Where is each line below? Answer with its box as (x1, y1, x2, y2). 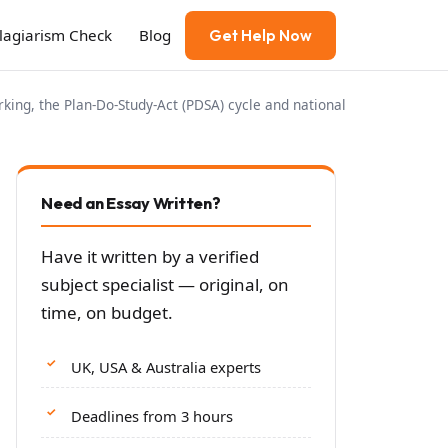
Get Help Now (209, 25, 312, 45)
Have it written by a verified (41, 245, 259, 268)
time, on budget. (41, 301, 173, 324)
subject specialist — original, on (41, 273, 289, 296)
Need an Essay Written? (41, 193, 221, 213)
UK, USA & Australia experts (71, 356, 261, 377)
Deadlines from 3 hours (71, 406, 233, 427)
